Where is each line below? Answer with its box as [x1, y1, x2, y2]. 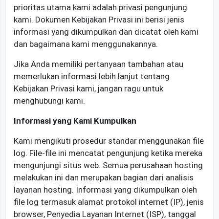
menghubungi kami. [14, 95, 85, 106]
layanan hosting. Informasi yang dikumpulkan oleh [14, 184, 197, 195]
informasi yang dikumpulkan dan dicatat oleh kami [14, 26, 198, 37]
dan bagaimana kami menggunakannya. [14, 39, 158, 49]
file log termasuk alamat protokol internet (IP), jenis [14, 197, 204, 207]
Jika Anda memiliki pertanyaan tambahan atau [14, 59, 183, 69]
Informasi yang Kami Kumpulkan [14, 115, 136, 126]
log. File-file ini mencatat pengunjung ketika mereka [14, 148, 202, 158]
